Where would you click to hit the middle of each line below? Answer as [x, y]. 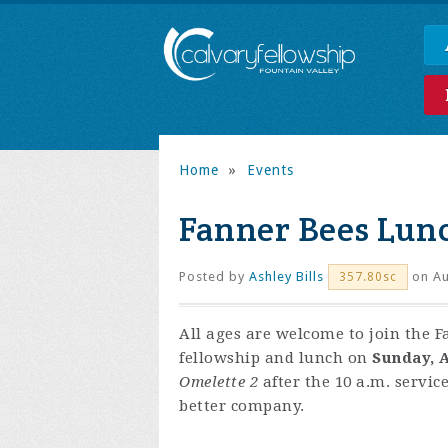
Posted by [214, 276]
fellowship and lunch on [275, 358]
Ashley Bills [286, 276]
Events [270, 170]
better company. [242, 406]
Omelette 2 [218, 382]
